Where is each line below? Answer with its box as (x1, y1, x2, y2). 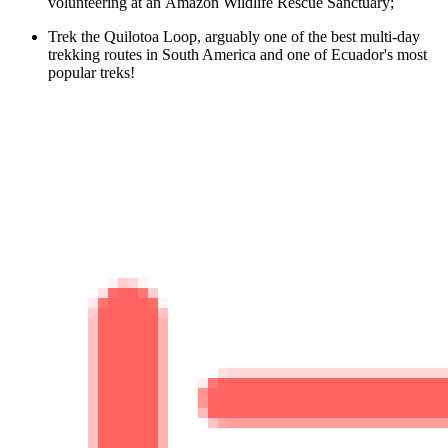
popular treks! (48, 63, 139, 81)
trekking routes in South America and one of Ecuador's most (48, 45, 427, 63)
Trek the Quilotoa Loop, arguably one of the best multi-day (48, 27, 420, 45)
